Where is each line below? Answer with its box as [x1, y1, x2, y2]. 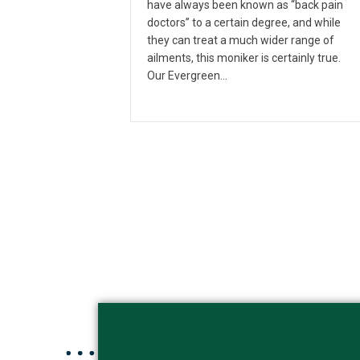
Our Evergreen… [147, 68, 227, 82]
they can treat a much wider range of [147, 33, 334, 47]
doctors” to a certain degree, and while [147, 15, 341, 29]
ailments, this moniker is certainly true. [147, 51, 341, 64]
